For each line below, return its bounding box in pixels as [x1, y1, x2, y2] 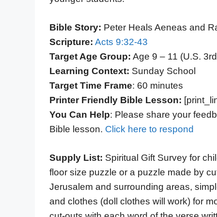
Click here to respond [105, 124, 194, 134]
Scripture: [49, 36, 93, 47]
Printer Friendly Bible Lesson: [49, 94, 182, 105]
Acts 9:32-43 [95, 36, 148, 47]
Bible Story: [49, 22, 101, 32]
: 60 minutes [132, 80, 183, 91]
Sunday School [129, 65, 196, 76]
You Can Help [49, 109, 110, 120]
